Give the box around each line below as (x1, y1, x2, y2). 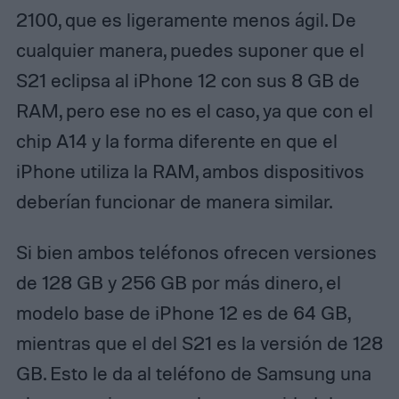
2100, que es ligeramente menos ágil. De (15, 7, 356, 31)
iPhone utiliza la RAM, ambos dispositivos (15, 159, 364, 183)
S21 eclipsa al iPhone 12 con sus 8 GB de (15, 68, 360, 92)
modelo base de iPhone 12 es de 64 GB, (15, 301, 350, 325)
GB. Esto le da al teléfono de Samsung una (15, 362, 371, 386)
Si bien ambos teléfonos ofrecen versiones (15, 240, 377, 265)
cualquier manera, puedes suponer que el (15, 37, 364, 61)
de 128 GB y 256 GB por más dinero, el (15, 271, 341, 295)
